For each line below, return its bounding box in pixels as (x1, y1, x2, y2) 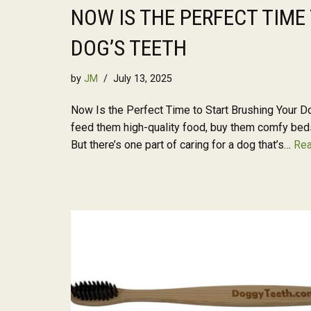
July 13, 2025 (113, 73, 172, 85)
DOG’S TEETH (71, 35, 187, 62)
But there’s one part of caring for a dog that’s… (71, 138, 294, 152)
